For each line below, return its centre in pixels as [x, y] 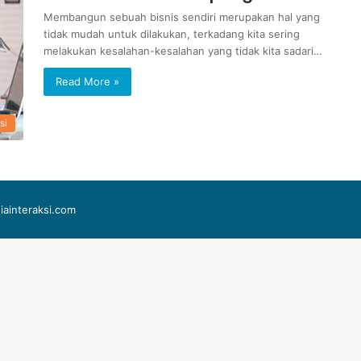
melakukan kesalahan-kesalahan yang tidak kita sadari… [183, 51]
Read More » [87, 81]
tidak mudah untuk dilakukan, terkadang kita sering [172, 34]
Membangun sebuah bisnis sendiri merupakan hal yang [182, 17]
